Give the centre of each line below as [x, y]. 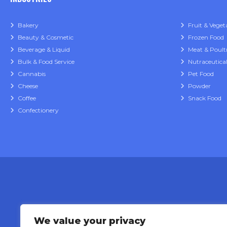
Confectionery [38, 110]
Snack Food [205, 98]
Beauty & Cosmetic [46, 37]
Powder [199, 86]
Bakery [28, 25]
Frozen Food [206, 37]
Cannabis [32, 74]
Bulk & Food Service [46, 62]
